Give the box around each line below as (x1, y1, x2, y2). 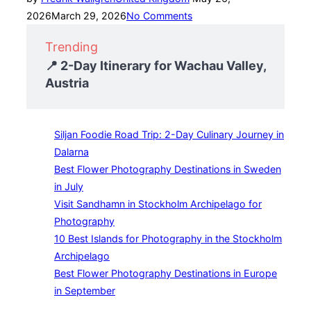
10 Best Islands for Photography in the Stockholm (54, 233, 282, 245)
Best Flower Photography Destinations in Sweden (54, 163, 281, 176)
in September (54, 285, 115, 297)
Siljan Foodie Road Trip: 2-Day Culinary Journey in (54, 128, 284, 141)
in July (54, 180, 83, 193)
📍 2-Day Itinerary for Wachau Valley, (45, 58, 266, 74)
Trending (45, 40, 98, 55)
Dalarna (54, 146, 89, 158)
